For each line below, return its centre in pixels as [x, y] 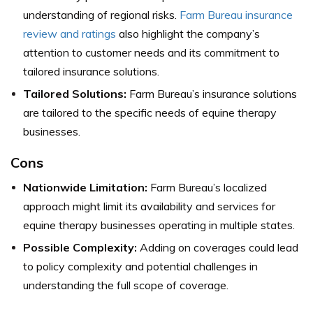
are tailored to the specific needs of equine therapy [150, 113]
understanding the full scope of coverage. [126, 285]
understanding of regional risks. [101, 15]
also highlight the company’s [188, 34]
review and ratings [70, 34]
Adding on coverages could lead [218, 248]
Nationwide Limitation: [85, 188]
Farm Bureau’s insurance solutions [212, 94]
